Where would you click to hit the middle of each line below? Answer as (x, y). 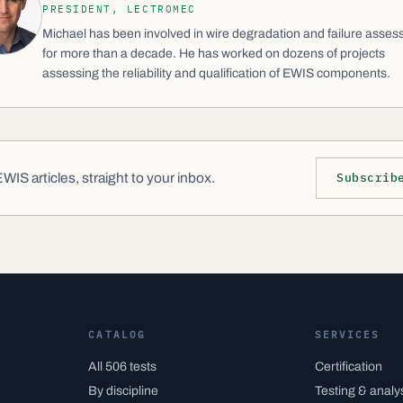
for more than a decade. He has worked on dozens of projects (214, 54)
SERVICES (347, 335)
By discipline (124, 391)
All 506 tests (123, 367)
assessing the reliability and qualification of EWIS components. (216, 73)
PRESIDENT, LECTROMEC (119, 9)
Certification (348, 367)
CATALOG (117, 335)
